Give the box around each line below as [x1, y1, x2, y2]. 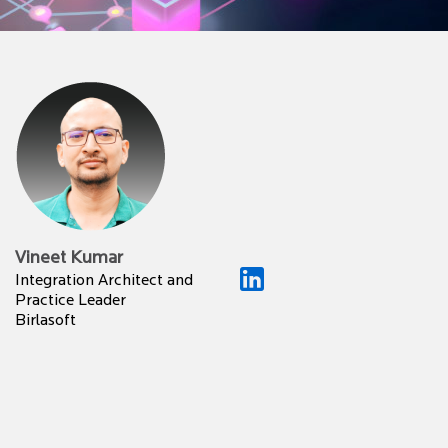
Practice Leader [15, 293, 126, 309]
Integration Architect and [15, 273, 193, 289]
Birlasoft [15, 313, 76, 329]
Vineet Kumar [15, 249, 123, 268]
